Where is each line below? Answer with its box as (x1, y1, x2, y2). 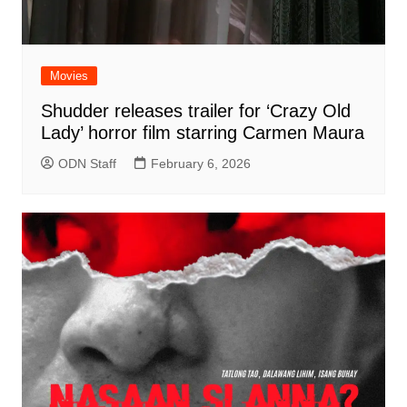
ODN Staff (57, 155, 116, 171)
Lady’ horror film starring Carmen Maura (40, 122, 364, 143)
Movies (49, 68, 88, 83)
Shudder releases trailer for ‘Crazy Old (40, 100, 351, 121)
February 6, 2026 (150, 155, 251, 171)
